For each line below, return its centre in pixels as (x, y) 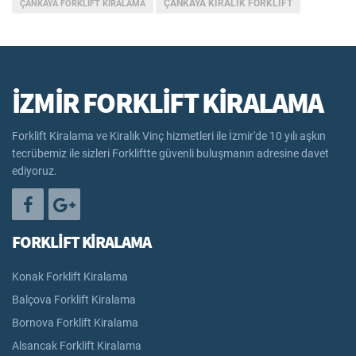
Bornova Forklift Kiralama (75, 322)
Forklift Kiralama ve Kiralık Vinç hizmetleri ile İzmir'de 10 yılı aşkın (169, 135)
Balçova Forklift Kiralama (74, 299)
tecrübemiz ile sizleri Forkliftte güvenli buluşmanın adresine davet (170, 153)
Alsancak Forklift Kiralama (77, 345)
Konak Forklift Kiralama (70, 276)
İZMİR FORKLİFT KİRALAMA (168, 103)
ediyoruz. (35, 170)
